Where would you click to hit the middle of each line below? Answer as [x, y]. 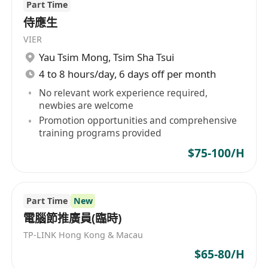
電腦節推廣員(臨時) [73, 219]
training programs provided [100, 133]
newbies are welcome [86, 105]
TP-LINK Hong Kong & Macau [83, 235]
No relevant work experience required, [124, 92]
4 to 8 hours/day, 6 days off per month [128, 74]
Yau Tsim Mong [74, 57]
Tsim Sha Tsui [144, 57]
